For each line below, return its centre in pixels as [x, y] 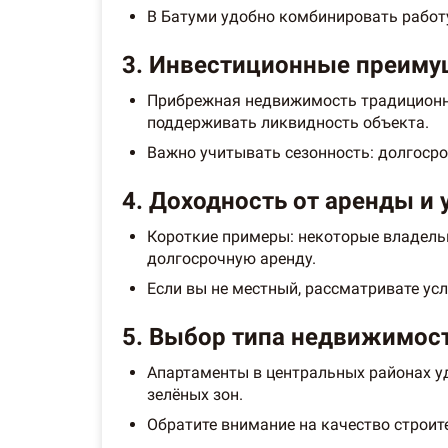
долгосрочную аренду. [231, 258]
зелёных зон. [195, 394]
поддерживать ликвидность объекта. [288, 122]
